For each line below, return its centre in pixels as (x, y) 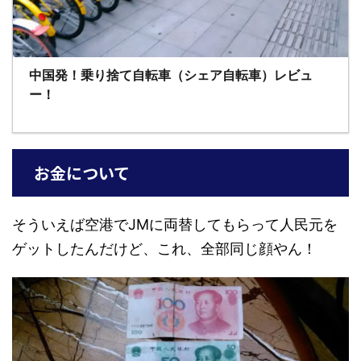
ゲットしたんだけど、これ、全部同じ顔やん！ (164, 248)
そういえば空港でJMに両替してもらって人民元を (175, 224)
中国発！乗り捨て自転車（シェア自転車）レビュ (171, 75)
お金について (82, 172)
